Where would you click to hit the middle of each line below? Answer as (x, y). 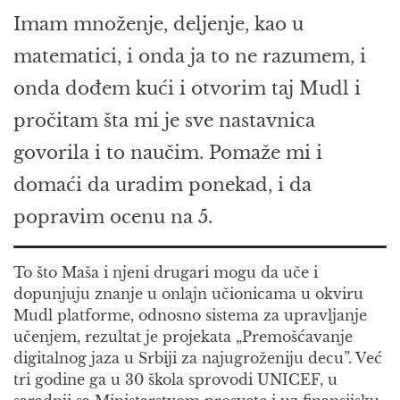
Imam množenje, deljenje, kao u (158, 24)
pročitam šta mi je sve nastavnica (164, 120)
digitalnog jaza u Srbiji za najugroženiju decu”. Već (198, 358)
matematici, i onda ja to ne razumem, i (190, 56)
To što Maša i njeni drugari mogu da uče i (166, 272)
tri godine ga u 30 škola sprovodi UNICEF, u (175, 379)
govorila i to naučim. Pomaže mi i (168, 152)
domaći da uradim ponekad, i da (162, 184)
